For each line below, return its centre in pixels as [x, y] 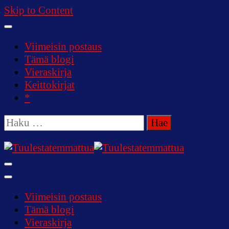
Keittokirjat [50, 85]
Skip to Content [39, 10]
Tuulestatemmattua [59, 177]
